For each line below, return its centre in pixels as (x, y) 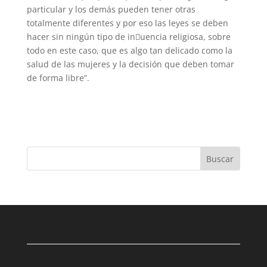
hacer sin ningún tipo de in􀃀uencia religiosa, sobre (128, 36)
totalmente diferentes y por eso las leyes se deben (127, 23)
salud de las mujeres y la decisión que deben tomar (130, 64)
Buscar (220, 159)
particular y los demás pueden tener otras (111, 9)
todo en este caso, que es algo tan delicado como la (129, 50)
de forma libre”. (58, 77)
